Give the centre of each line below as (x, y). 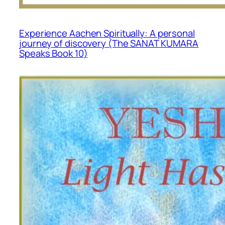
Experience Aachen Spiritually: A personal (107, 33)
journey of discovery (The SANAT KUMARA (109, 43)
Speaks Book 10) (53, 53)
